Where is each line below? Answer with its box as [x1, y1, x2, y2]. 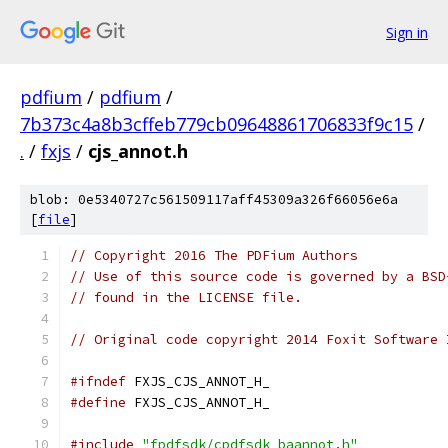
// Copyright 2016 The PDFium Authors [70, 247, 358, 264]
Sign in [386, 22, 428, 42]
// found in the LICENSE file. [70, 289, 302, 306]
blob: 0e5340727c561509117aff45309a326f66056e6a [30, 191, 398, 208]
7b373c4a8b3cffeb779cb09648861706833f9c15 [20, 112, 413, 136]
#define [70, 394, 126, 411]
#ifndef [70, 373, 126, 390]
